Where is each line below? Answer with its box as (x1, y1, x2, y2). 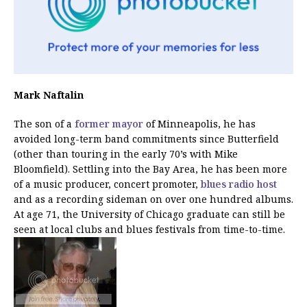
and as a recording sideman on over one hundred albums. (14, 192, 293, 206)
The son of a (14, 116, 75, 130)
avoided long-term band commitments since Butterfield (14, 132, 279, 145)
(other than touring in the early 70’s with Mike (14, 147, 238, 160)
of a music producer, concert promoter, (14, 177, 201, 191)
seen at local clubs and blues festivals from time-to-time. (14, 222, 285, 236)
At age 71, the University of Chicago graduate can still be (14, 207, 285, 221)
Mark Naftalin (14, 88, 84, 101)
